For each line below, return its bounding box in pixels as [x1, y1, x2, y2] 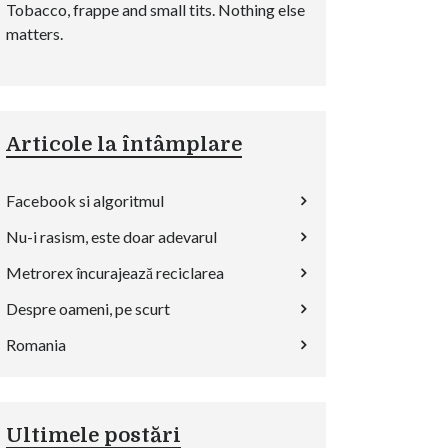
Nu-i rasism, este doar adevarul [6, 227, 217, 246]
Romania [6, 335, 66, 354]
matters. [6, 24, 63, 43]
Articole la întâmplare [6, 133, 242, 156]
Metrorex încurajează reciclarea [6, 263, 224, 282]
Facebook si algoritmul [6, 191, 164, 210]
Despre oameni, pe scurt [6, 299, 170, 318]
